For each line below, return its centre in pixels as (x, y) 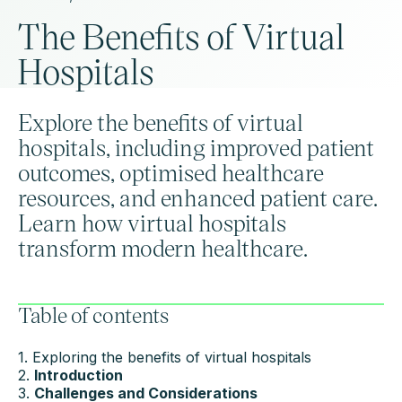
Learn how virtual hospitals (152, 222)
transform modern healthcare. (163, 247)
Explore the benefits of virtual (161, 121)
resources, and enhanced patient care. (198, 197)
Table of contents (93, 314)
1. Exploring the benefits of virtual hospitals (165, 357)
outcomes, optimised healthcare (171, 171)
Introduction (79, 375)
